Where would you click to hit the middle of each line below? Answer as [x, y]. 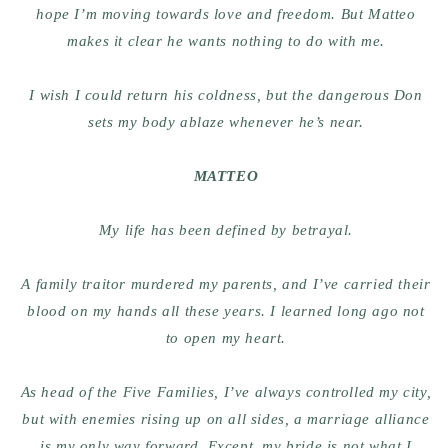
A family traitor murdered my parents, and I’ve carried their [226, 284]
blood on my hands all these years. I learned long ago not [226, 311]
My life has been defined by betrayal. [226, 230]
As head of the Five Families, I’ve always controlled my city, [226, 392]
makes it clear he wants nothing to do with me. [226, 41]
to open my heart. [226, 338]
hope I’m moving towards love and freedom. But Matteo [226, 14]
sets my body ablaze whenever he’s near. [226, 122]
